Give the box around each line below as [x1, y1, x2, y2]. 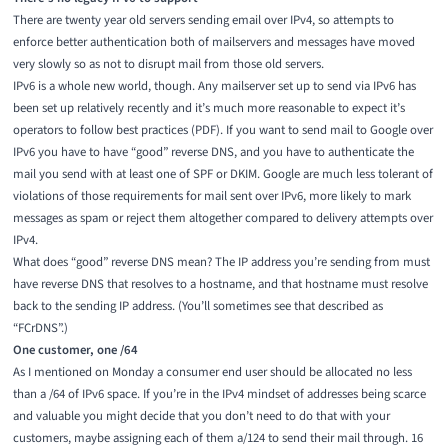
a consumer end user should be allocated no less [153, 363, 412, 382]
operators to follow [12, 121, 116, 140]
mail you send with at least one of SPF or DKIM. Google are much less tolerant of [12, 165, 433, 184]
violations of [12, 187, 81, 206]
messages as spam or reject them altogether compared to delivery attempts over [12, 209, 433, 228]
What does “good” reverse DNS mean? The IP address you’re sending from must [12, 253, 430, 272]
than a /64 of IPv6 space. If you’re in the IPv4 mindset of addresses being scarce [12, 385, 426, 404]
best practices [115, 121, 188, 140]
